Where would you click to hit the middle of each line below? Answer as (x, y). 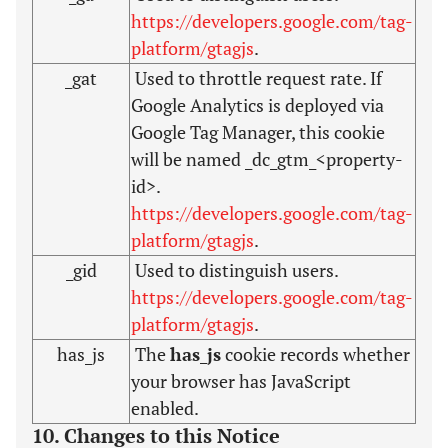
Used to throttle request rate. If (256, 78)
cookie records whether (315, 354)
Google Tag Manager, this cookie (258, 132)
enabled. (165, 408)
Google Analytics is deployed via (257, 105)
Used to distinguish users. (235, 270)
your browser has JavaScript (241, 381)
